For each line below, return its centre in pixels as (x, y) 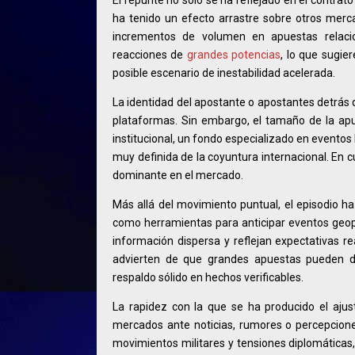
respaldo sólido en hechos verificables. (208, 277)
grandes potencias (234, 54)
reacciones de (150, 54)
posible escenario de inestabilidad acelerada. (224, 73)
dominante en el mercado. (178, 175)
